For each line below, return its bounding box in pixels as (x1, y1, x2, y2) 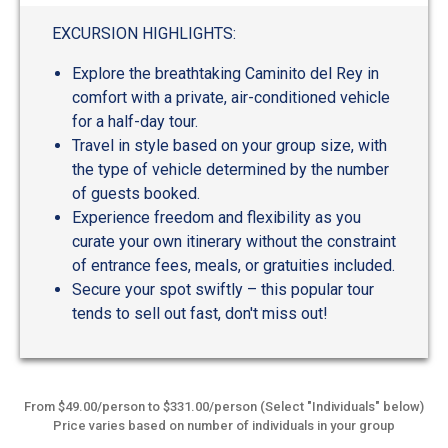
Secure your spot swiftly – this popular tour (72, 280, 374, 300)
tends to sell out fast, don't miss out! (72, 304, 328, 324)
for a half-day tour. (72, 112, 198, 132)
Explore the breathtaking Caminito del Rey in (72, 64, 379, 84)
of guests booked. (72, 184, 200, 204)
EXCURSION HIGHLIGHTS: (52, 24, 236, 44)
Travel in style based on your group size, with (72, 136, 387, 156)
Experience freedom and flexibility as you (72, 208, 361, 228)
